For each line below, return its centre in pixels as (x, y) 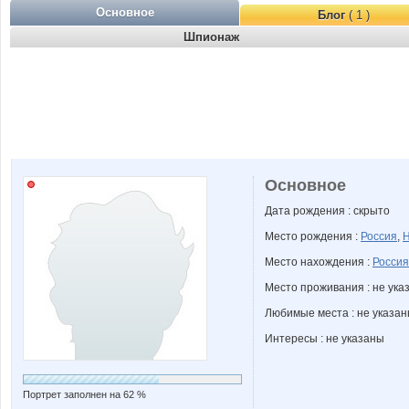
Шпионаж (211, 37)
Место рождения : (313, 236)
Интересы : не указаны (325, 339)
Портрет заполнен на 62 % (84, 394)
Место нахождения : (319, 262)
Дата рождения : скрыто (327, 211)
